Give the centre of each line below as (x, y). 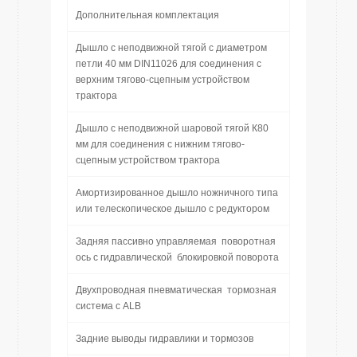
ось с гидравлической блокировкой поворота (177, 257)
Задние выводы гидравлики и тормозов (165, 339)
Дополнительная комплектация (147, 15)
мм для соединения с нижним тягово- (160, 144)
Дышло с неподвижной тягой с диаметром (171, 48)
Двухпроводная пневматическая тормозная (176, 290)
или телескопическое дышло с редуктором (173, 209)
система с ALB (108, 306)
